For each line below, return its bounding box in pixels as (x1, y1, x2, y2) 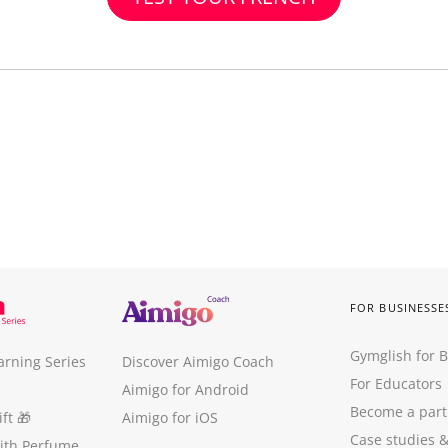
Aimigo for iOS (122, 408, 218, 427)
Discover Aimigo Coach (122, 352, 274, 371)
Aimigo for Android (122, 380, 249, 399)
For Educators (350, 374, 442, 393)
